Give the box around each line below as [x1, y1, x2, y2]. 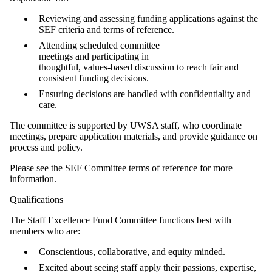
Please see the [10, 162, 65, 173]
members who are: [10, 225, 80, 236]
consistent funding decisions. [39, 72, 151, 83]
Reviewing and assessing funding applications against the [39, 13, 258, 24]
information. [10, 173, 56, 184]
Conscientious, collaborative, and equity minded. [39, 246, 225, 257]
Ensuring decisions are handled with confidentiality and [39, 88, 251, 99]
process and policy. [10, 141, 85, 152]
